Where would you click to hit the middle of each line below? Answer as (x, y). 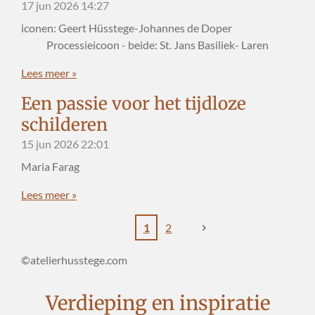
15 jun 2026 (50, 143)
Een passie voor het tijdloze (134, 103)
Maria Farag (51, 166)
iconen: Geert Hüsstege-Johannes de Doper (157, 27)
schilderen (64, 124)
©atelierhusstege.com (74, 260)
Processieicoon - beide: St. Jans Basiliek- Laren (145, 44)
